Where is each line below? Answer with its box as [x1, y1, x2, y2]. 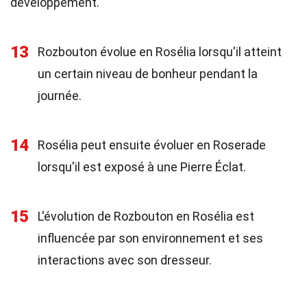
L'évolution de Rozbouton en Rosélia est [38, 209, 254, 223]
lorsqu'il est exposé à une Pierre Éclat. [38, 160, 246, 174]
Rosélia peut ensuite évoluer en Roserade [38, 138, 266, 152]
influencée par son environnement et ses [38, 231, 263, 245]
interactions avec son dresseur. [38, 253, 212, 267]
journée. [38, 88, 82, 103]
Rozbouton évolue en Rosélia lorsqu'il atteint [38, 45, 282, 59]
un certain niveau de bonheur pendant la [38, 66, 258, 81]
